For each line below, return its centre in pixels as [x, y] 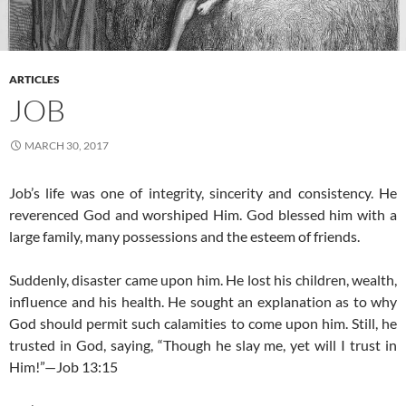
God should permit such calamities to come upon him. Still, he [203, 323]
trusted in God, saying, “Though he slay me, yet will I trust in [203, 344]
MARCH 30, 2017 [67, 145]
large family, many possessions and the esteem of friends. [184, 236]
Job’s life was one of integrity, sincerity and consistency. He [203, 192]
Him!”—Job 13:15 [63, 366]
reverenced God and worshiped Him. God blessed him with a [203, 214]
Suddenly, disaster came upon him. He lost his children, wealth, [203, 279]
